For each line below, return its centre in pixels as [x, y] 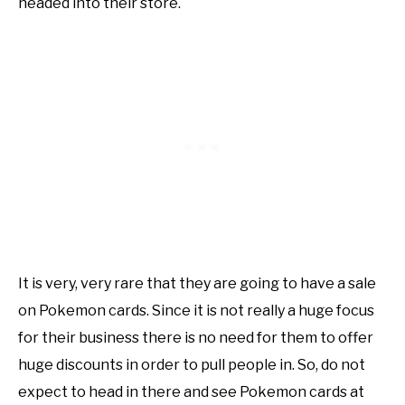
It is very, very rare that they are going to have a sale [197, 283]
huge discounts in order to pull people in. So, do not [192, 364]
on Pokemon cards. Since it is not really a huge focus [196, 310]
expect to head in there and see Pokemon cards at [191, 391]
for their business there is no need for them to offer [196, 337]
